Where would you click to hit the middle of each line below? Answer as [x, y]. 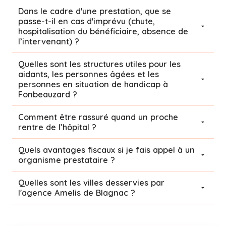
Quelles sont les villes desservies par [91, 182]
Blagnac [112, 192]
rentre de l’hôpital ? [57, 127]
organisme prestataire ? [67, 160]
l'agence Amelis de [57, 192]
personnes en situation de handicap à [93, 84]
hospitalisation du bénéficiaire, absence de [103, 31]
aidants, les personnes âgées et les [89, 74]
